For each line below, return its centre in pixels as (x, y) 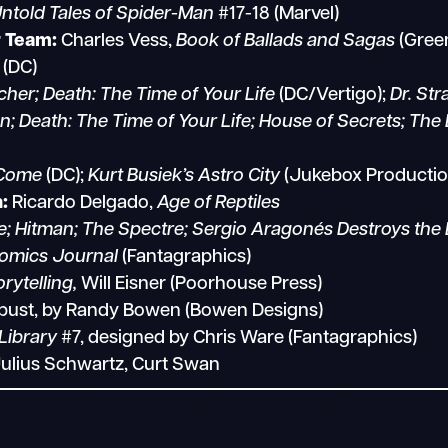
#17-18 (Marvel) (277, 14)
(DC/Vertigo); (335, 95)
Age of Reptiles (219, 203)
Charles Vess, (119, 41)
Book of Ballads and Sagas (286, 41)
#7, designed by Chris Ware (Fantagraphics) (237, 338)
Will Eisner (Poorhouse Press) (202, 284)
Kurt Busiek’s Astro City (184, 176)
